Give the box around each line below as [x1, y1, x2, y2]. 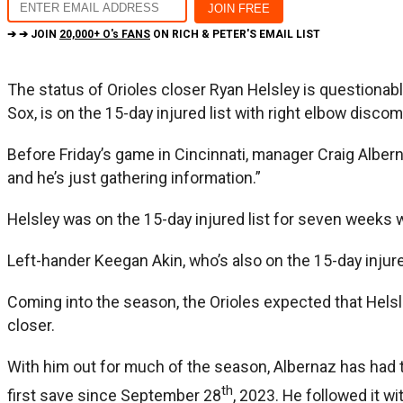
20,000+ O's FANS [59, 27, 150, 40]
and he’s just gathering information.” [7, 167, 261, 187]
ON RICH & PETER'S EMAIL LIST [150, 27, 320, 40]
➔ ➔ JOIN [7, 27, 59, 40]
